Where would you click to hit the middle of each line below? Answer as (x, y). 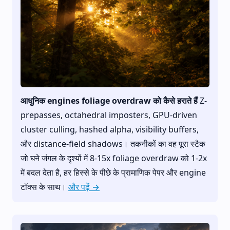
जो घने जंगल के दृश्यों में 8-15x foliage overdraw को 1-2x (114, 158)
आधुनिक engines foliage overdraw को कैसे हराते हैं (109, 100)
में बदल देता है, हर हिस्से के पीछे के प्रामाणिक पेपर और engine (113, 172)
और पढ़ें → (84, 187)
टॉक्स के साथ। (44, 187)
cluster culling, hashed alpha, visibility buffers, (110, 129)
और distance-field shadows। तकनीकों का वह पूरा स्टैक (113, 143)
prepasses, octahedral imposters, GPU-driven (109, 115)
